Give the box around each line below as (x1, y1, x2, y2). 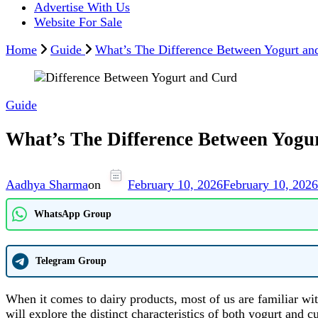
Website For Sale (34, 15, 122, 29)
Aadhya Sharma (6, 177, 88, 192)
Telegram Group (35, 255, 106, 267)
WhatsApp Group (34, 208, 111, 220)
